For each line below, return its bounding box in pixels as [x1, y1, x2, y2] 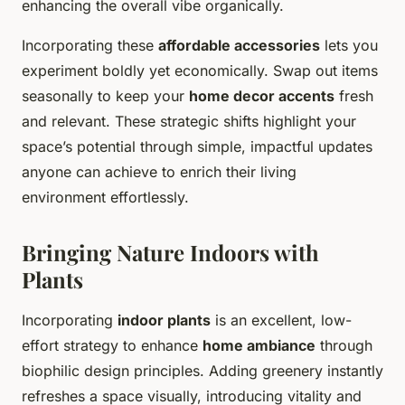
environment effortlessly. [22, 187, 189, 206]
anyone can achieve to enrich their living [22, 162, 297, 181]
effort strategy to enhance [22, 335, 202, 354]
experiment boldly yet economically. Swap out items [22, 61, 378, 80]
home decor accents [189, 86, 334, 105]
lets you [320, 35, 378, 54]
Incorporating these [22, 35, 158, 54]
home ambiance [202, 335, 316, 354]
